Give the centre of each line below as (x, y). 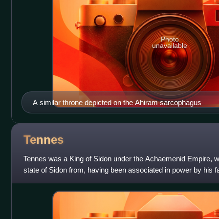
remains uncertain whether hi (69, 181)
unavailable (170, 46)
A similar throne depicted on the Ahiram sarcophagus (117, 102)
